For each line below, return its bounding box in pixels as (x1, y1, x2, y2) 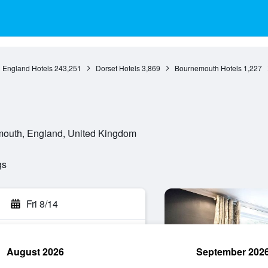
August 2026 (7, 245, 64, 258)
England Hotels (2, 63, 53, 73)
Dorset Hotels (95, 63, 140, 73)
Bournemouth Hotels (174, 63, 242, 73)
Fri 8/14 (26, 197, 58, 211)
